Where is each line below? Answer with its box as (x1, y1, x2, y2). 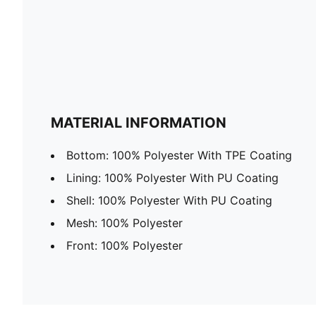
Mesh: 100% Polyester (66, 215, 183, 230)
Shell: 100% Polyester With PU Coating (66, 193, 272, 207)
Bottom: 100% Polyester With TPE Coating (66, 147, 292, 162)
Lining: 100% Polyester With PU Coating (66, 170, 279, 185)
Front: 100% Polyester (66, 238, 183, 253)
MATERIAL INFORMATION (51, 114, 226, 131)
